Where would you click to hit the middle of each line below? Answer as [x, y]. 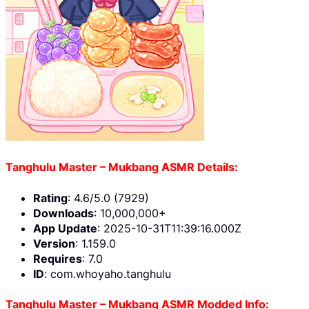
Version [54, 243]
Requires [58, 258]
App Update [65, 228]
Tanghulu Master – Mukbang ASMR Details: [122, 167]
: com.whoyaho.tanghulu [108, 273]
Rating [50, 198]
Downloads [63, 213]
